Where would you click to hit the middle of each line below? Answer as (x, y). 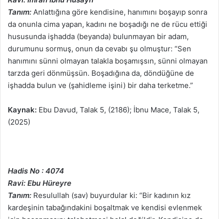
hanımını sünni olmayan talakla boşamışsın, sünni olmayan (108, 61)
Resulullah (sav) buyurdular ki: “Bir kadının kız (112, 196)
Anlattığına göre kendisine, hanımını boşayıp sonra (119, 12)
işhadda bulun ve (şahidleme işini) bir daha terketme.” (100, 86)
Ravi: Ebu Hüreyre (40, 183)
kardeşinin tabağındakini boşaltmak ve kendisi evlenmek (105, 208)
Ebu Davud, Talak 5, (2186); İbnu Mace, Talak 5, (118, 110)
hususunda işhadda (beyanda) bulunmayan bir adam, (98, 37)
